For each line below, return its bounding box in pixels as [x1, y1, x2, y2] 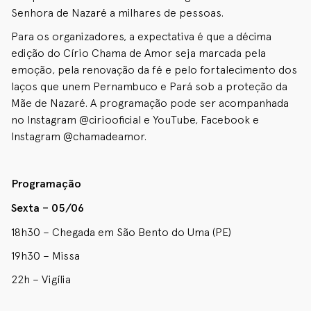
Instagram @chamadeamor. [11, 130, 146, 142]
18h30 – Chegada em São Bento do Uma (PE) [11, 226, 231, 238]
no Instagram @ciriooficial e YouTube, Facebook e [11, 113, 259, 126]
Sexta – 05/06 [11, 201, 84, 215]
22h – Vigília [11, 273, 71, 285]
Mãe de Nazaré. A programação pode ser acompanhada [11, 96, 289, 109]
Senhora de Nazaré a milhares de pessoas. [11, 6, 224, 19]
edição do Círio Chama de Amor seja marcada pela [11, 47, 266, 59]
